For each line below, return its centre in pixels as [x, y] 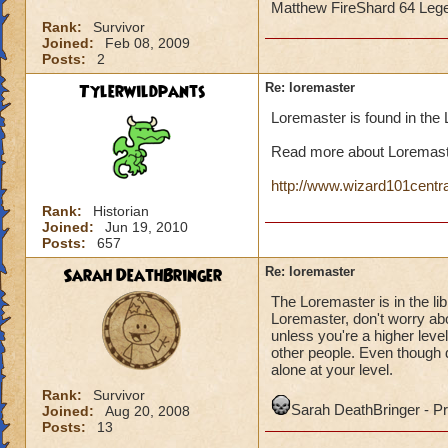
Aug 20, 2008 [147, 411]
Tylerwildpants [142, 92]
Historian [121, 211]
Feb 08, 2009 [147, 43]
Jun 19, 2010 [146, 227]
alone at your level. [332, 369]
